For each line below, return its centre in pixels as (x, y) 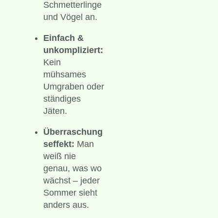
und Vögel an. (70, 17)
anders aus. (66, 205)
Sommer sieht (70, 193)
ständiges (62, 99)
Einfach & (63, 38)
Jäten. (55, 111)
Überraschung (73, 132)
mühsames (64, 75)
